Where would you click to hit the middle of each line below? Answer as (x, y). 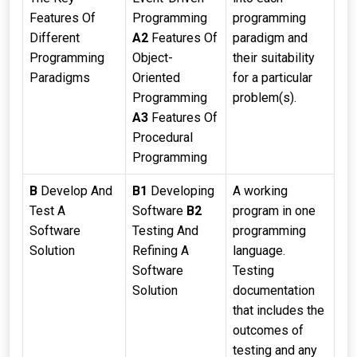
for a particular (273, 78)
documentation (274, 290)
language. (259, 251)
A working (260, 191)
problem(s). (265, 98)
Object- (153, 58)
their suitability (274, 58)
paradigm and (270, 38)
